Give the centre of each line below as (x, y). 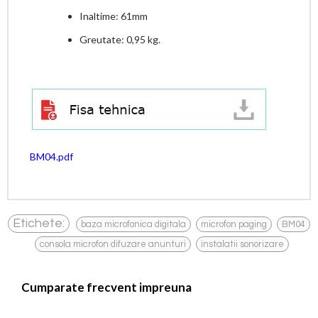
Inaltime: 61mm (114, 16)
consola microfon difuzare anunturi (113, 244)
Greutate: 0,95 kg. (120, 39)
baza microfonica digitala (133, 224)
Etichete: (39, 223)
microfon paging (234, 224)
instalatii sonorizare (242, 244)
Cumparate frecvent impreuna (106, 287)
